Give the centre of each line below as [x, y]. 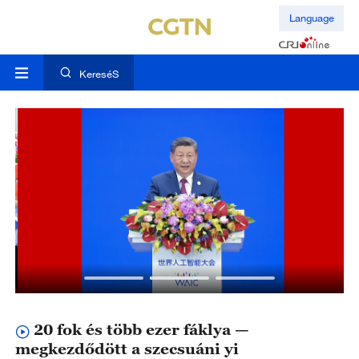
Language [311, 18]
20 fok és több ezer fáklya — [141, 329]
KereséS [99, 74]
